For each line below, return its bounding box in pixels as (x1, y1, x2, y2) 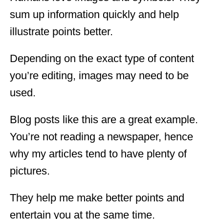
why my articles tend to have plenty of (10, 147, 187, 160)
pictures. (10, 164, 50, 177)
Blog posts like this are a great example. (10, 113, 198, 126)
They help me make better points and (10, 191, 184, 204)
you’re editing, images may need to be (10, 69, 189, 82)
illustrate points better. (10, 25, 113, 38)
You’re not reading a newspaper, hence (10, 130, 193, 143)
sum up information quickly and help (10, 8, 179, 21)
